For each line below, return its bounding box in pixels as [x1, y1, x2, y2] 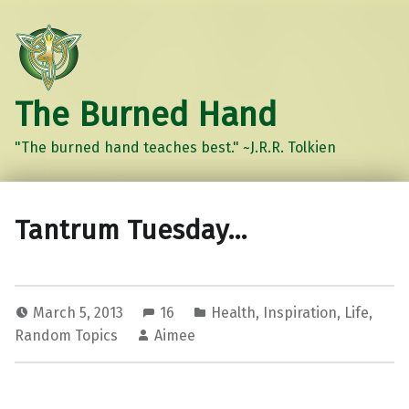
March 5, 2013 [33, 304, 127, 322]
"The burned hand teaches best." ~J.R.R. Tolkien [15, 138, 336, 156]
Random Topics [15, 327, 118, 345]
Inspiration [263, 304, 337, 322]
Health [211, 304, 256, 322]
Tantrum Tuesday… [15, 214, 247, 247]
